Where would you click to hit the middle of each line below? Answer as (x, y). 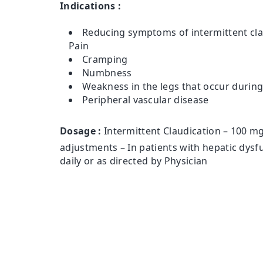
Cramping (105, 60)
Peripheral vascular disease (146, 100)
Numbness (107, 73)
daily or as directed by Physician (134, 161)
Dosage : (81, 131)
